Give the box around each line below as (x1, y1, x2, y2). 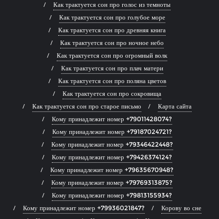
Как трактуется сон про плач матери (61, 64, 163, 72)
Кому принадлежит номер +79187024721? (52, 128, 172, 135)
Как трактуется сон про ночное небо (60, 39, 164, 46)
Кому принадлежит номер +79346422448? (51, 140, 173, 148)
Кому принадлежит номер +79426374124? (52, 153, 172, 161)
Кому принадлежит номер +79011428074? (52, 115, 172, 123)
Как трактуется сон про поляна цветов (58, 77, 166, 85)
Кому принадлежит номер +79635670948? (50, 166, 174, 174)
